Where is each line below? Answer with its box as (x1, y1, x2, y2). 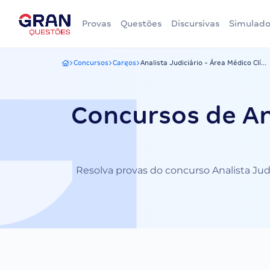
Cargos (113, 59, 136, 66)
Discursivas (171, 19, 219, 28)
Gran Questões (61, 63, 111, 70)
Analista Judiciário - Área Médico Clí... (140, 59, 266, 66)
